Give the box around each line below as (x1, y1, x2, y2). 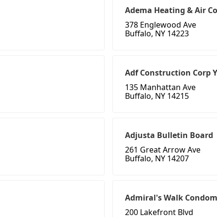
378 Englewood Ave (125, 19, 196, 31)
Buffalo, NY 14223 (125, 28, 189, 39)
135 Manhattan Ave (125, 82, 196, 93)
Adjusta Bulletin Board (125, 130, 213, 141)
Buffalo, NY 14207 (125, 153, 189, 164)
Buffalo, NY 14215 (125, 91, 189, 102)
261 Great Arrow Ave (125, 144, 201, 155)
